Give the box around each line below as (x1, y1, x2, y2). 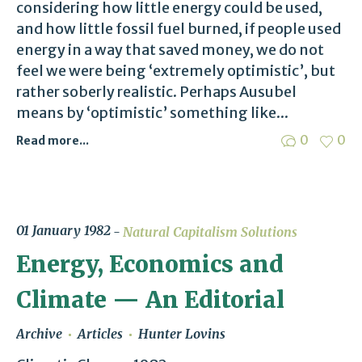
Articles (78, 325, 123, 342)
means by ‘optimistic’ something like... (16, 103, 288, 122)
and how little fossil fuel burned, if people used (16, 19, 341, 38)
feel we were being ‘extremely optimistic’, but (16, 61, 335, 80)
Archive (16, 325, 62, 342)
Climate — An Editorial (16, 284, 284, 314)
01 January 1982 (16, 221, 111, 238)
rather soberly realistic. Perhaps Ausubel (16, 82, 297, 101)
